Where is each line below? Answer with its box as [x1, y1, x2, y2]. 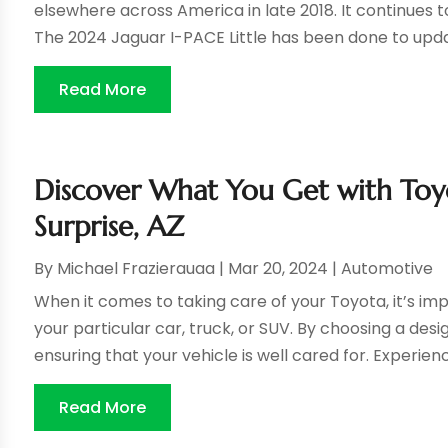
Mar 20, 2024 [228, 257, 329, 281]
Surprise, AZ [34, 209, 185, 245]
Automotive [341, 257, 434, 281]
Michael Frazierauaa [57, 257, 216, 281]
